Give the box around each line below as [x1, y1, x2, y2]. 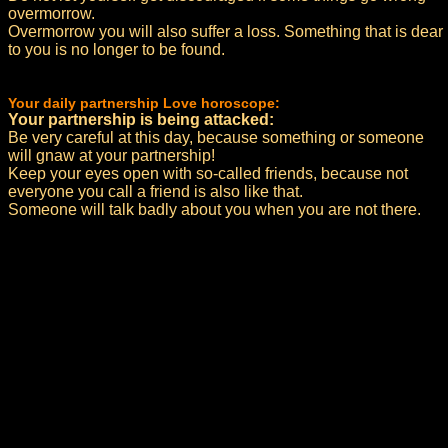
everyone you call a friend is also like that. [8, 183, 303, 200]
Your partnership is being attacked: [8, 111, 274, 128]
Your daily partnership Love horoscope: [8, 95, 280, 111]
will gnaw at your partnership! [8, 147, 215, 164]
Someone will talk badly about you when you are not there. [8, 201, 421, 218]
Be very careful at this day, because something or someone [8, 129, 424, 146]
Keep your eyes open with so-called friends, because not [8, 165, 408, 182]
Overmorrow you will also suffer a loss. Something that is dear [8, 23, 443, 40]
